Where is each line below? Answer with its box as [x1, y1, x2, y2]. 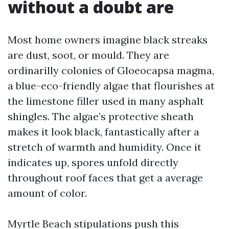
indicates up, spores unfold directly [8, 156, 178, 169]
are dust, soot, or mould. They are [8, 49, 169, 61]
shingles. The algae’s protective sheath [8, 110, 194, 123]
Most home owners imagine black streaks [8, 33, 208, 46]
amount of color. [8, 187, 87, 199]
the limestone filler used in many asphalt [8, 95, 204, 107]
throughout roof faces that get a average [8, 171, 203, 184]
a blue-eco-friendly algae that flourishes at [8, 79, 215, 92]
